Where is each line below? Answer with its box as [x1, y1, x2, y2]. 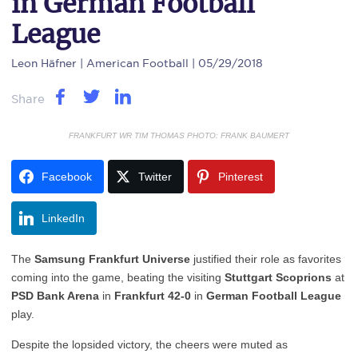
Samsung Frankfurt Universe [31, 253, 190, 265]
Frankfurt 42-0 [114, 289, 194, 302]
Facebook [42, 170, 92, 183]
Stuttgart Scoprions [225, 271, 332, 284]
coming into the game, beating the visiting [11, 271, 225, 284]
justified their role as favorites [190, 253, 341, 265]
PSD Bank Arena [11, 289, 102, 302]
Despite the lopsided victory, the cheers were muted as [11, 338, 288, 351]
